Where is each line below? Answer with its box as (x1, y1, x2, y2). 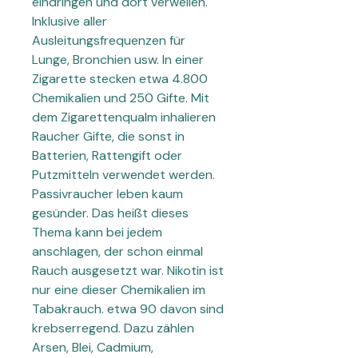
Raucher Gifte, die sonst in (32, 128, 185, 145)
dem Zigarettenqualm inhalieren (32, 109, 216, 126)
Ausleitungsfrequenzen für (32, 32, 185, 50)
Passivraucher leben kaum (32, 185, 183, 203)
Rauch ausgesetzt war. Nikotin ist (32, 262, 224, 280)
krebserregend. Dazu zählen (32, 320, 194, 337)
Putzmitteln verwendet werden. (32, 166, 215, 184)
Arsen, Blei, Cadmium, (32, 339, 153, 356)
